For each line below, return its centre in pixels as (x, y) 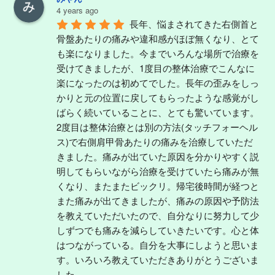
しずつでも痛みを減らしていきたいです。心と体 (158, 230)
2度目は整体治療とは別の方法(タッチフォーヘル (157, 126)
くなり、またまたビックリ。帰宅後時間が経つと (158, 185)
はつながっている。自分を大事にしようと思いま (158, 244)
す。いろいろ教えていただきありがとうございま (158, 259)
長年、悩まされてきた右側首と (194, 23)
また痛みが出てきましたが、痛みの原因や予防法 (158, 200)
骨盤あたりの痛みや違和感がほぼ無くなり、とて (158, 38)
